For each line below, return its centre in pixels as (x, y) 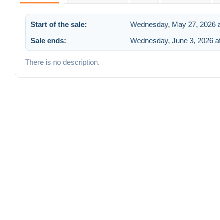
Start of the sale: (59, 24)
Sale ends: (48, 40)
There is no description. (62, 62)
